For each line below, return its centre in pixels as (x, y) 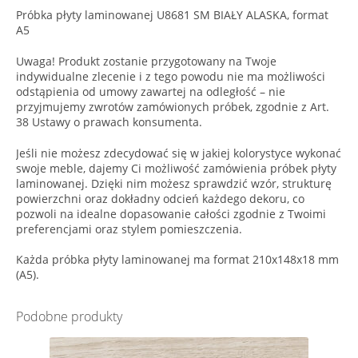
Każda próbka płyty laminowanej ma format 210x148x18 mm (177, 260)
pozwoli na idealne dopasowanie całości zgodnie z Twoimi (171, 213)
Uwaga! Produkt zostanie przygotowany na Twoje (146, 61)
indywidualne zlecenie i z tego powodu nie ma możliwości (170, 76)
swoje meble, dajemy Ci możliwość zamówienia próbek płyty (176, 168)
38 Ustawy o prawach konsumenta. (109, 121)
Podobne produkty (69, 317)
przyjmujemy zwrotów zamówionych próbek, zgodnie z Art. (172, 106)
